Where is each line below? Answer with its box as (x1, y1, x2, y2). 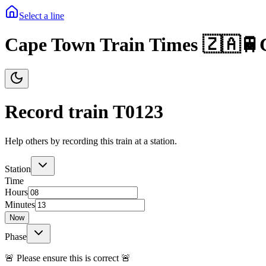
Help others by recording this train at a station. (5, 135, 177, 146)
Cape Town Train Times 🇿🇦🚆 (5, 34, 259, 56)
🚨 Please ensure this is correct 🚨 (5, 252, 131, 263)
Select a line (19, 11, 64, 21)
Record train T (5, 101, 125, 123)
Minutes (5, 199, 35, 210)
